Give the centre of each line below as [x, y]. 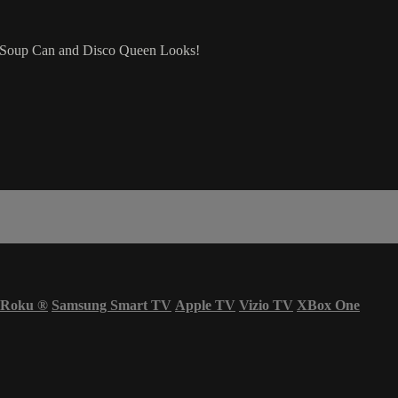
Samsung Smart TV [111, 305]
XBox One [328, 305]
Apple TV [205, 305]
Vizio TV [266, 305]
